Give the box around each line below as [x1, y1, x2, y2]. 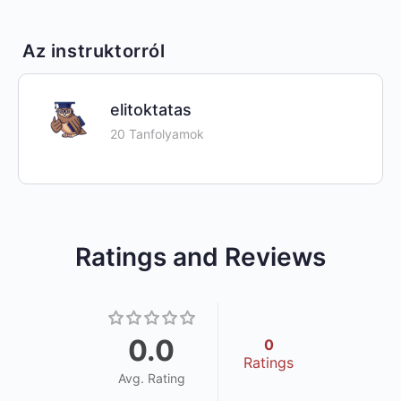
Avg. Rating [117, 371, 185, 387]
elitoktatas [110, 99, 192, 119]
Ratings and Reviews [75, 241, 326, 272]
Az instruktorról [22, 39, 166, 62]
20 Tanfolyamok [110, 125, 204, 141]
